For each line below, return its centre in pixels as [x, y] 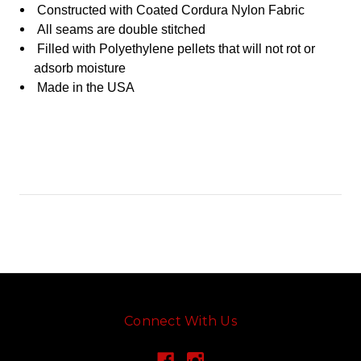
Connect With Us [180, 322]
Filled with [67, 49]
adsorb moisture [80, 68]
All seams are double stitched [120, 30]
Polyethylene [137, 49]
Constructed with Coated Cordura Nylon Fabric [170, 10]
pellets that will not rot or [245, 49]
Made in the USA [85, 88]
